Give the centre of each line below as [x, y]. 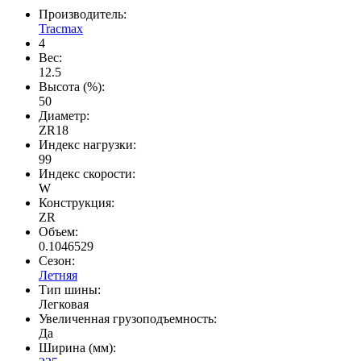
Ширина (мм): [77, 348]
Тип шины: [70, 290]
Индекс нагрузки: [87, 145]
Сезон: [57, 261]
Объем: [58, 232]
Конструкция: [77, 203]
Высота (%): [72, 87]
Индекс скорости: [87, 174]
